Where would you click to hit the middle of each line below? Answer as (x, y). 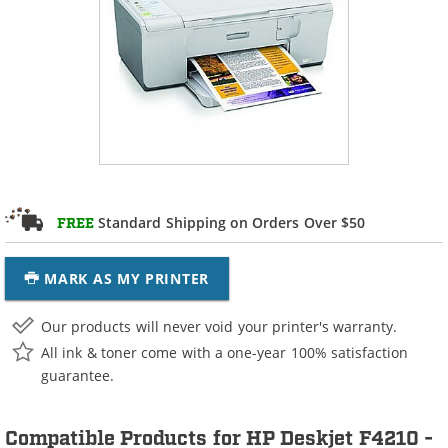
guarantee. (77, 375)
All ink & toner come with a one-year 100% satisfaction (225, 352)
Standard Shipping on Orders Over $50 (230, 222)
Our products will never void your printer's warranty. (219, 326)
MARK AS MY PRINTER (126, 278)
